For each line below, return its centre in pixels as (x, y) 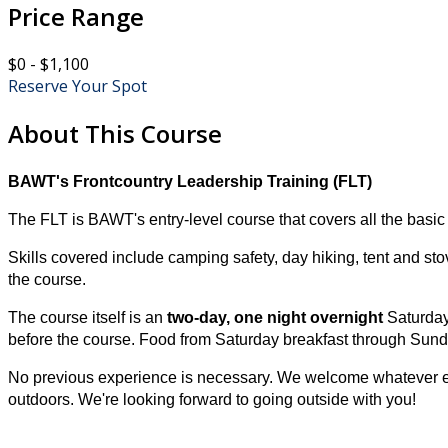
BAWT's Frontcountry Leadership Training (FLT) (190, 182)
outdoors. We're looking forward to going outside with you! (212, 400)
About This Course (115, 134)
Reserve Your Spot (77, 86)
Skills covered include (88, 258)
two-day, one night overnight (275, 318)
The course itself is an (87, 318)
